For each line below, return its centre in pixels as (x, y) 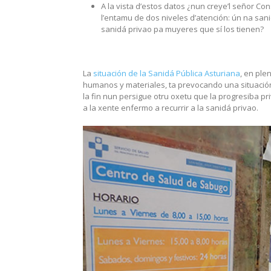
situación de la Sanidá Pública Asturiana (167, 73)
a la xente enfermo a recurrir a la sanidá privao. (171, 107)
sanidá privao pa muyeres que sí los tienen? (182, 29)
